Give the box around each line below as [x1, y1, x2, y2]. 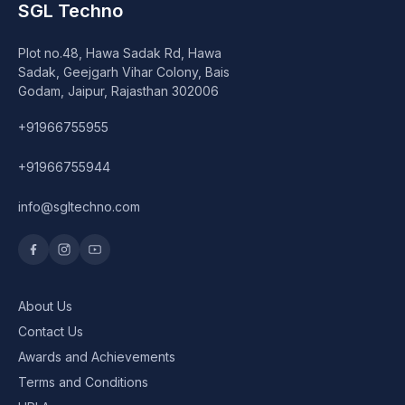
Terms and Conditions [18, 374, 148, 391]
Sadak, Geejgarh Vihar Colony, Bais [18, 64, 230, 80]
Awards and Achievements [18, 349, 175, 365]
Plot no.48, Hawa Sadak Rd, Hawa [18, 45, 221, 61]
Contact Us [18, 324, 83, 340]
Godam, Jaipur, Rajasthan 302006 [18, 83, 219, 99]
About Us [18, 298, 72, 315]
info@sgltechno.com [18, 199, 140, 215]
